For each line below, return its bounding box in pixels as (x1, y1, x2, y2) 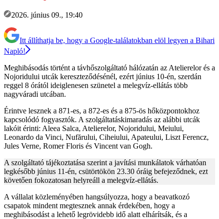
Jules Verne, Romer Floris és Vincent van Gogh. (4, 141, 153, 150)
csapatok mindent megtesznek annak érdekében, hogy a (4, 201, 175, 210)
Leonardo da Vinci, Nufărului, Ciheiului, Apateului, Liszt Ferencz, (4, 132, 209, 141)
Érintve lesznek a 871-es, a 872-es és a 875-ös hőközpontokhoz (4, 106, 199, 115)
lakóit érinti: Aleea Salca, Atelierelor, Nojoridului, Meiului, (4, 124, 184, 132)
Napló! (4, 46, 25, 55)
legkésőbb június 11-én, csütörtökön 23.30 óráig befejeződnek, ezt (4, 167, 208, 175)
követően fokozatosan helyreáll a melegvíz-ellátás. (4, 175, 158, 184)
